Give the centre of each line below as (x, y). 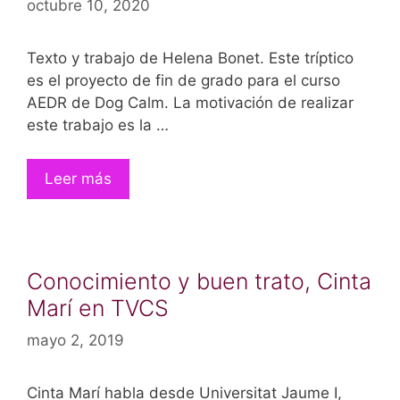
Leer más (78, 179)
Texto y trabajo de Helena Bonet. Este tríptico (190, 58)
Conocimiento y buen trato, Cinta (199, 281)
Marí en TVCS (98, 308)
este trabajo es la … (98, 125)
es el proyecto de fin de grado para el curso (183, 80)
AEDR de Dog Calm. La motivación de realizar (190, 102)
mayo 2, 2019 (75, 340)
